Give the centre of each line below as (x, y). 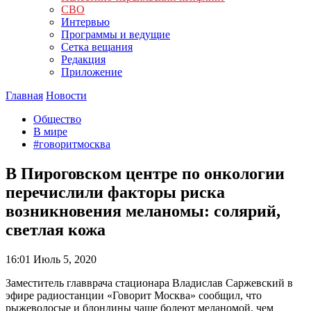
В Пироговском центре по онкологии (145, 173)
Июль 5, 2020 (64, 259)
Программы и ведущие (116, 34)
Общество (57, 119)
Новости (66, 95)
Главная (24, 95)
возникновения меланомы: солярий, (143, 211)
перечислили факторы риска (115, 192)
